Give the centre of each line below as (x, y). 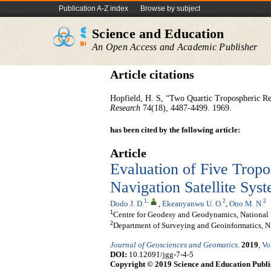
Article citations (152, 75)
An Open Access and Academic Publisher (175, 47)
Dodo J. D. (127, 203)
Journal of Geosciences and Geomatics (174, 245)
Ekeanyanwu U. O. (192, 203)
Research (125, 108)
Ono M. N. (246, 203)
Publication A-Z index (93, 8)
